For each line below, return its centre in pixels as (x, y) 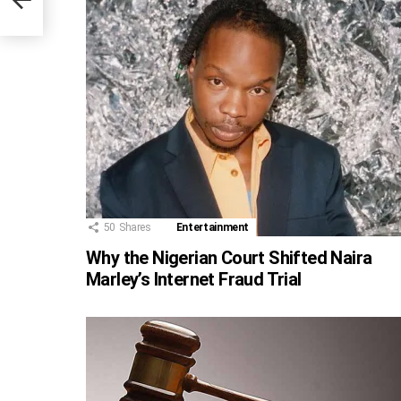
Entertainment (213, 228)
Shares (135, 228)
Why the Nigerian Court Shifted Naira (229, 258)
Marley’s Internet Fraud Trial (194, 280)
